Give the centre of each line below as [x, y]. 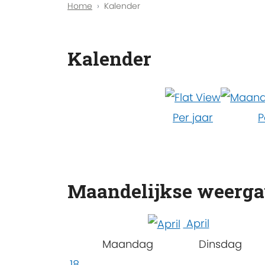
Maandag [128, 244]
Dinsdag [220, 244]
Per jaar [193, 117]
